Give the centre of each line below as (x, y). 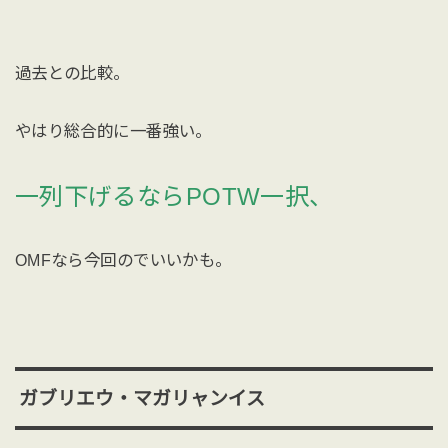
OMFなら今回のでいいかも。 (123, 260)
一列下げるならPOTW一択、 (174, 196)
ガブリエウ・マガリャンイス (141, 398)
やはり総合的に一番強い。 (113, 130)
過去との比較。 (72, 72)
